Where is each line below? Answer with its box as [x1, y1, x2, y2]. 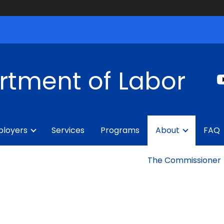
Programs [100, 124, 139, 136]
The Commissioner [147, 154, 221, 166]
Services [51, 124, 84, 136]
